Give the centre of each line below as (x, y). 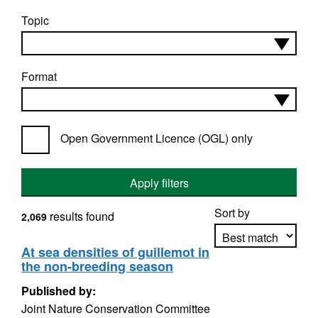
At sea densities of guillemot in (115, 252)
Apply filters (159, 183)
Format (39, 76)
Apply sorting (256, 277)
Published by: (59, 291)
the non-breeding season (97, 266)
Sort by (232, 213)
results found (81, 216)
